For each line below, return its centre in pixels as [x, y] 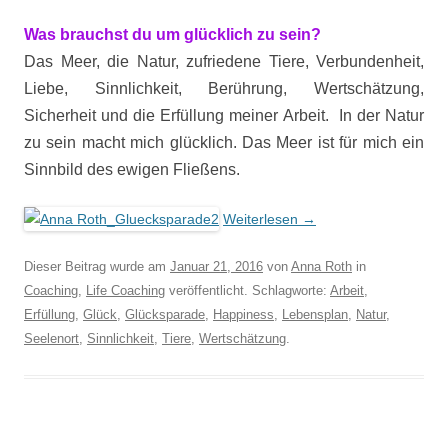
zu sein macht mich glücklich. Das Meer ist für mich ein [224, 142]
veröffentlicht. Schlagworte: [247, 290]
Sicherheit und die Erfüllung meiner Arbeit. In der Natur [224, 115]
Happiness [243, 314]
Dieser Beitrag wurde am [97, 266]
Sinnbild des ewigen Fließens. [132, 169]
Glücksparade [165, 314]
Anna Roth [321, 266]
